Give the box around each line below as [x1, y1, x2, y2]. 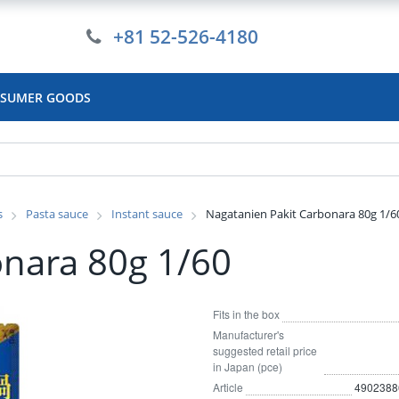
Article [213, 379, 243, 395]
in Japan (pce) [213, 359, 282, 374]
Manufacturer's [213, 327, 284, 342]
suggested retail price [213, 343, 317, 358]
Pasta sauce [26, 206, 88, 222]
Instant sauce [111, 206, 183, 222]
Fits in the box [213, 306, 280, 322]
